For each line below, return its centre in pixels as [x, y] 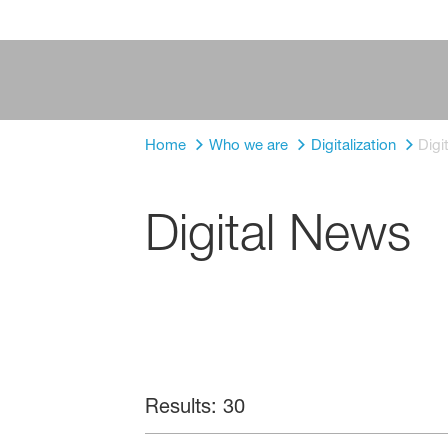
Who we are [248, 144]
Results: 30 [194, 405]
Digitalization [353, 144]
